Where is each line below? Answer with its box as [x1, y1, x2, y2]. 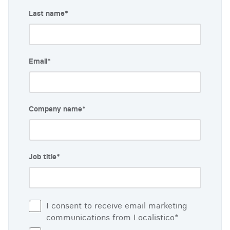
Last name [29, 9, 65, 18]
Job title [29, 152, 56, 161]
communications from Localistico [46, 212, 175, 222]
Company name [29, 104, 82, 113]
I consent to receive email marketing [46, 200, 187, 210]
